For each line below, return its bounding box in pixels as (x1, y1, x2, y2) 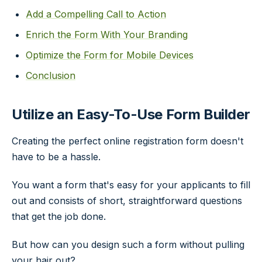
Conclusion (26, 69, 75, 81)
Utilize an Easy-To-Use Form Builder (12, 106, 250, 123)
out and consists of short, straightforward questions (12, 194, 242, 206)
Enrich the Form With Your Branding (26, 28, 188, 40)
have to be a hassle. (12, 150, 101, 163)
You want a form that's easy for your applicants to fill (12, 178, 250, 191)
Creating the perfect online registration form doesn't (12, 135, 243, 147)
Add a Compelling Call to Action (26, 8, 166, 20)
